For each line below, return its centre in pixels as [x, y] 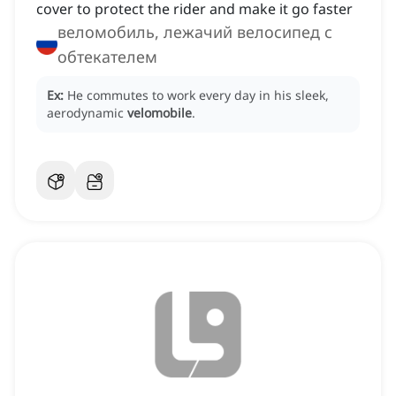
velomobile [160, 113]
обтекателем [107, 57]
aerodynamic [87, 113]
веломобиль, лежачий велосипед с [195, 32]
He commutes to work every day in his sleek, [198, 95]
